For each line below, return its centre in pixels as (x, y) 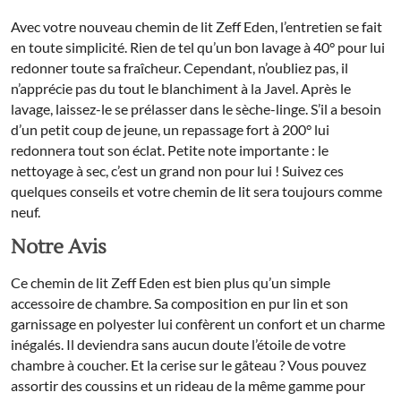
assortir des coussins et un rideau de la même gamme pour (188, 386)
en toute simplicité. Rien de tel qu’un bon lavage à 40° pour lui (198, 47)
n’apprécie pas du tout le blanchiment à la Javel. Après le (181, 89)
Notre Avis (59, 247)
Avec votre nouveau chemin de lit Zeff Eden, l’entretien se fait (196, 27)
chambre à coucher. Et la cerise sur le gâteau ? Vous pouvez (188, 365)
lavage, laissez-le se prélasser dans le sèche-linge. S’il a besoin (196, 109)
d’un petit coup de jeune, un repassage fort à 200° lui (170, 130)
